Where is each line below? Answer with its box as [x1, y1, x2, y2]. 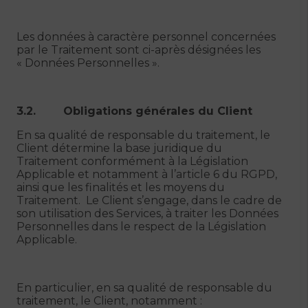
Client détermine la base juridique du [16, 142, 222, 155]
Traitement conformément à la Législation [16, 155, 248, 168]
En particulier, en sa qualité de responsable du [16, 281, 272, 294]
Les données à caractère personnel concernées [16, 30, 276, 43]
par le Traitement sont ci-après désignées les [16, 43, 261, 56]
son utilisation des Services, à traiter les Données [16, 207, 278, 220]
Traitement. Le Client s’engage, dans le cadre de [16, 194, 282, 207]
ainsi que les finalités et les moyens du [16, 181, 225, 194]
